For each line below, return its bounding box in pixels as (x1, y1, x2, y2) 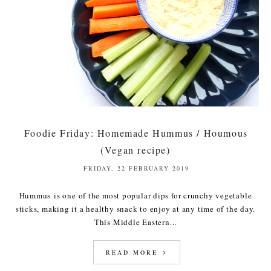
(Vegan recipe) (100, 143, 171, 156)
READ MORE (105, 247, 162, 256)
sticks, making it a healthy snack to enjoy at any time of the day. (15, 203, 256, 214)
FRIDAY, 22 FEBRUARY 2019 (83, 163, 189, 172)
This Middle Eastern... (94, 216, 177, 227)
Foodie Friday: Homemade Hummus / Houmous (24, 126, 248, 139)
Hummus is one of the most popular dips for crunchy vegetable (19, 189, 252, 201)
